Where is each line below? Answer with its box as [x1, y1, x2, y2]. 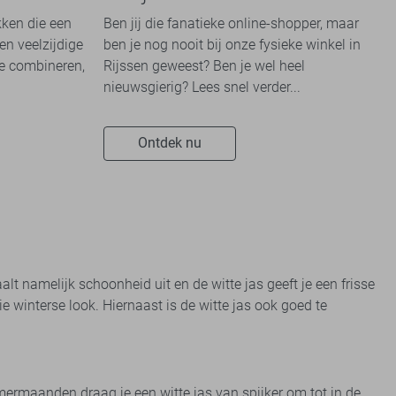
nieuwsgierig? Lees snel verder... [103, 78, 301, 95]
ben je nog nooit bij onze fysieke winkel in [103, 35, 361, 53]
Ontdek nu [138, 134, 202, 152]
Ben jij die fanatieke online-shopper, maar [103, 14, 359, 32]
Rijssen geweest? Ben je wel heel [103, 57, 305, 74]
